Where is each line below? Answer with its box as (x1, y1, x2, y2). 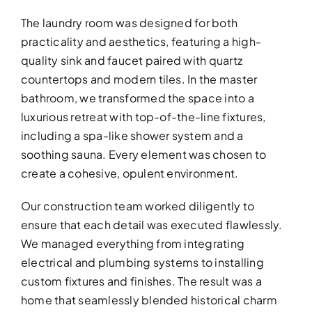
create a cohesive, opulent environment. (20, 166, 239, 180)
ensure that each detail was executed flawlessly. (20, 217, 283, 232)
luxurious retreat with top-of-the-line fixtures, (20, 109, 266, 124)
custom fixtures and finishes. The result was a (20, 274, 263, 288)
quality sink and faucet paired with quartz (20, 53, 243, 68)
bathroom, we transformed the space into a (20, 91, 254, 105)
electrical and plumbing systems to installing (20, 255, 264, 270)
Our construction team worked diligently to (20, 198, 255, 213)
